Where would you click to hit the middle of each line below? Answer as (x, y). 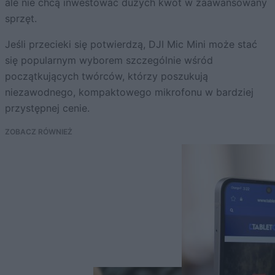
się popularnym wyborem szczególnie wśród (109, 60)
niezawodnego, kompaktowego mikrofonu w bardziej (129, 92)
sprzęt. (21, 19)
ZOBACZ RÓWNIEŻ (39, 132)
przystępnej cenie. (47, 108)
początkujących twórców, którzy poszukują (107, 76)
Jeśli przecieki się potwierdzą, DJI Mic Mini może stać (131, 45)
